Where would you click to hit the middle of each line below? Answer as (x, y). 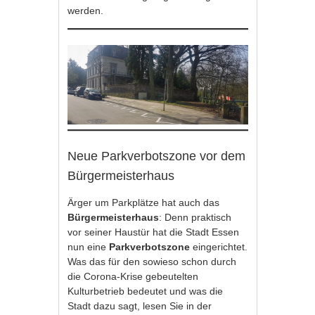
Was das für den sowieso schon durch (152, 262)
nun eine (89, 247)
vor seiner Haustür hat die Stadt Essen (154, 232)
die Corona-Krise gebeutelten (133, 277)
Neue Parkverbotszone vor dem (157, 156)
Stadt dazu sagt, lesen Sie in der (140, 306)
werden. (87, 10)
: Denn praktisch (195, 218)
